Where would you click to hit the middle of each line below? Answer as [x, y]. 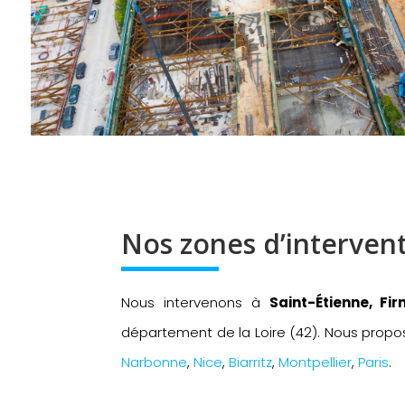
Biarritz [251, 362]
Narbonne [155, 362]
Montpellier [316, 362]
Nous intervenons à [195, 302]
